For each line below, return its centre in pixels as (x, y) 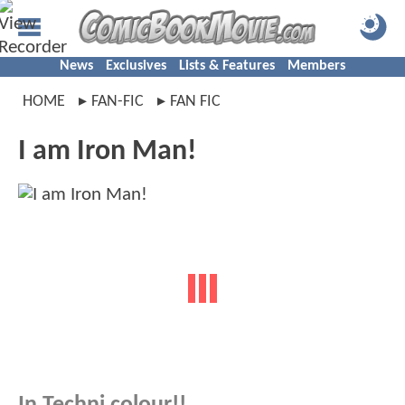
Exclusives (136, 66)
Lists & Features (227, 66)
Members (316, 66)
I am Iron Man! (107, 152)
